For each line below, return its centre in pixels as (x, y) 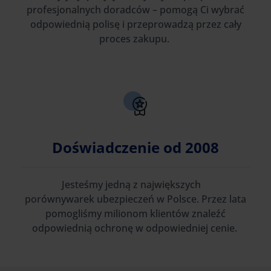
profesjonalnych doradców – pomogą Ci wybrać (135, 10)
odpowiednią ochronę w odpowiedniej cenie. (135, 228)
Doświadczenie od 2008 (135, 147)
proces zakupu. (135, 39)
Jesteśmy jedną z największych (135, 184)
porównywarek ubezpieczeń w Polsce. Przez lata (135, 199)
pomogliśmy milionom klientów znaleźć (135, 214)
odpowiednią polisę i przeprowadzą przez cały (135, 24)
